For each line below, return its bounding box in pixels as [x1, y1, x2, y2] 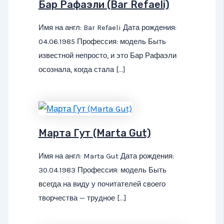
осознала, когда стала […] [38, 64, 125, 74]
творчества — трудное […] [38, 193, 126, 203]
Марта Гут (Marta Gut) [38, 127, 151, 139]
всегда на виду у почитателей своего [38, 179, 165, 189]
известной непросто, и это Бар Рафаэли [38, 50, 176, 60]
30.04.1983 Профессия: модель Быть [38, 165, 166, 175]
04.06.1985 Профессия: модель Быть [38, 36, 166, 46]
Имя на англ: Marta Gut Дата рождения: [38, 151, 174, 161]
